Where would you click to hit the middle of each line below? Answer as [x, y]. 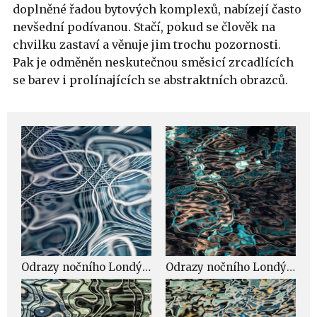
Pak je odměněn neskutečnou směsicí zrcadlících [153, 63]
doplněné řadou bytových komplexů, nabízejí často [157, 10]
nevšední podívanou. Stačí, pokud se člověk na [144, 27]
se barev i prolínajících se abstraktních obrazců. [150, 80]
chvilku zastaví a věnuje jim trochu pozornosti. [147, 45]
